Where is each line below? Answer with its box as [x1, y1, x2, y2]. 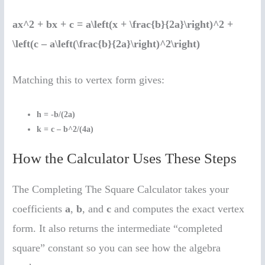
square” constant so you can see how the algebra [12, 241, 221, 254]
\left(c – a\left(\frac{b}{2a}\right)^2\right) [12, 37, 201, 50]
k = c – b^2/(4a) [37, 125, 94, 134]
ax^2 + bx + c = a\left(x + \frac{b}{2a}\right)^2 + [12, 18, 234, 30]
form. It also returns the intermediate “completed [12, 222, 223, 234]
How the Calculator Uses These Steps [12, 150, 237, 166]
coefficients [12, 202, 66, 215]
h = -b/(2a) [37, 110, 76, 119]
